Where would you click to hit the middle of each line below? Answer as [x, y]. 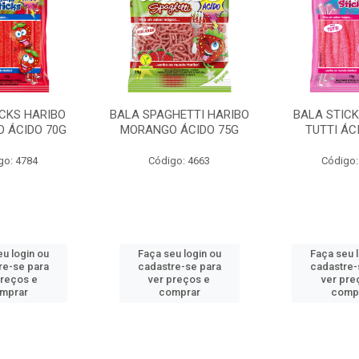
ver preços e [179, 279]
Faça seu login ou [179, 254]
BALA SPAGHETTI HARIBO [179, 115]
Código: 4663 [179, 161]
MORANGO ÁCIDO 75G [179, 130]
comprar [179, 292]
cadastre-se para [179, 266]
